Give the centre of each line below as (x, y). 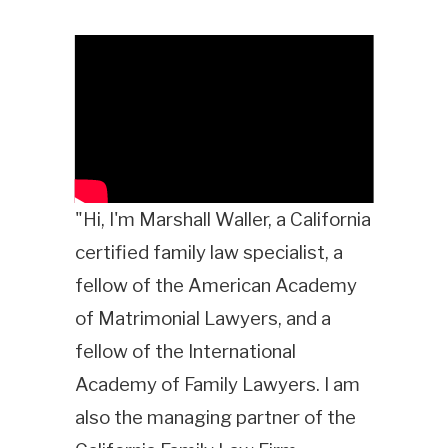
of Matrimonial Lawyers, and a (202, 318)
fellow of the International (185, 351)
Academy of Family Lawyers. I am (217, 384)
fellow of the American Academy (215, 285)
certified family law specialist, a (208, 252)
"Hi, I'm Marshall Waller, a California (222, 219)
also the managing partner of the (215, 417)
